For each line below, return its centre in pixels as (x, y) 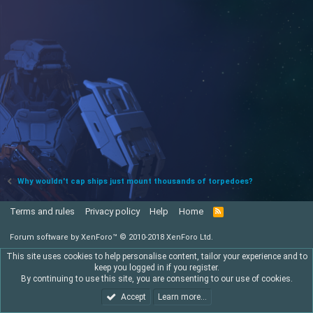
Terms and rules (42, 211)
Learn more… (182, 297)
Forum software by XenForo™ (65, 237)
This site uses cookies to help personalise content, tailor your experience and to (156, 256)
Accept (133, 297)
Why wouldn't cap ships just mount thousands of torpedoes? (136, 181)
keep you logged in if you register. (156, 268)
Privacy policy (112, 211)
